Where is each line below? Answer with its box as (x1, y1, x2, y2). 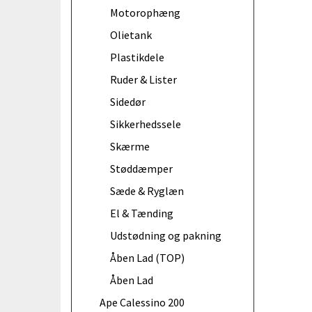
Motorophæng (110, 5, 180, 19)
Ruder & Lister (110, 72, 177, 86)
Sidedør (110, 94, 146, 109)
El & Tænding (110, 205, 173, 220)
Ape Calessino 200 (100, 295, 185, 309)
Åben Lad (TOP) (110, 250, 185, 265)
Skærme (110, 139, 150, 153)
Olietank (110, 27, 152, 42)
